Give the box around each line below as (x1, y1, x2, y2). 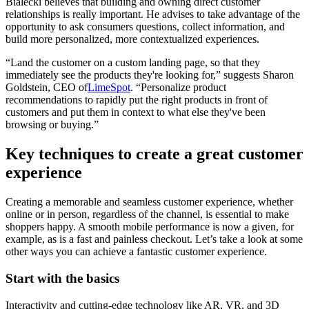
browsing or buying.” (6, 119, 101, 131)
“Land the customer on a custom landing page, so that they (6, 57, 260, 69)
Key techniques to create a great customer (6, 145, 303, 163)
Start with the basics (6, 270, 119, 286)
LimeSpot (88, 81, 130, 94)
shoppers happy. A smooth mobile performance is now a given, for (6, 221, 294, 233)
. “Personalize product (130, 81, 226, 94)
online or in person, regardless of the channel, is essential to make (6, 208, 289, 221)
